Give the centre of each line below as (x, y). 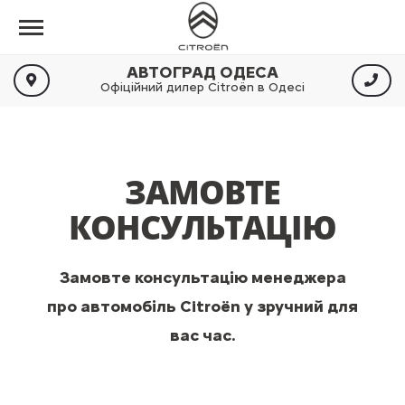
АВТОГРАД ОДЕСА (202, 72)
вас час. (202, 335)
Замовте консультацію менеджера (202, 278)
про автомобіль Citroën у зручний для (202, 306)
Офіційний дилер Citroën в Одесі (202, 87)
